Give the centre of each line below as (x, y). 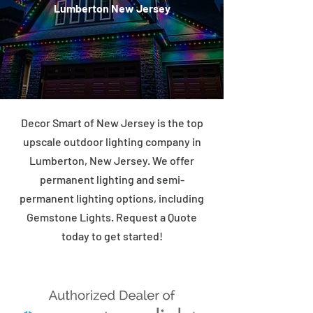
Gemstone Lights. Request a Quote (112, 217)
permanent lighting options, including (112, 198)
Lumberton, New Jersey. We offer (112, 160)
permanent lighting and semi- (112, 179)
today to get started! (112, 236)
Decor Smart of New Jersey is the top (112, 123)
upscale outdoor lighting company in (112, 141)
